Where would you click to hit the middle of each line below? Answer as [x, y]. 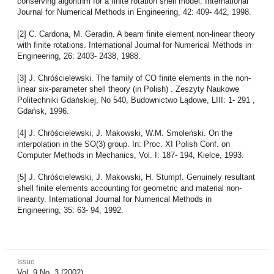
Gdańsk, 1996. [43, 111]
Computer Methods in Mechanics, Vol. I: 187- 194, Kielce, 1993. [130, 155]
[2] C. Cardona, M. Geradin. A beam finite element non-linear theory [136, 34]
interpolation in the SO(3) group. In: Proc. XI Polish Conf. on [123, 144]
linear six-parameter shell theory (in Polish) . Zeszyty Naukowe [128, 89]
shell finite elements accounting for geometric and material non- [129, 188]
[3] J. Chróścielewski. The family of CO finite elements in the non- [134, 78]
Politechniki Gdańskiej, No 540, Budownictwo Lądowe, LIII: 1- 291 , [136, 100]
